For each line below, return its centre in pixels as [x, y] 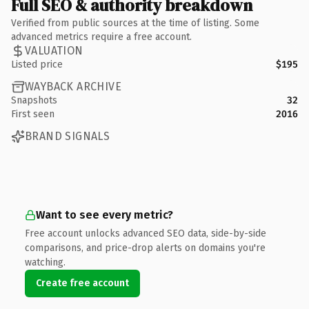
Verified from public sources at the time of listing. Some [135, 23]
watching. [45, 262]
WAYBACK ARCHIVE [73, 87]
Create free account [82, 283]
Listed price [37, 64]
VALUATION [54, 51]
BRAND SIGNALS [68, 136]
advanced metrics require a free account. [101, 37]
